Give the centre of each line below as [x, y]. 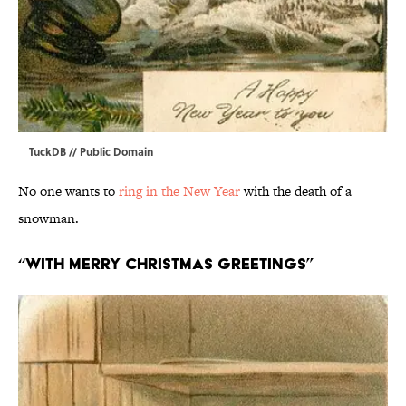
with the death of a [296, 191]
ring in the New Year [179, 191]
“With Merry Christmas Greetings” [166, 264]
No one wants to [68, 191]
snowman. [48, 218]
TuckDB [48, 152]
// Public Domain [110, 152]
